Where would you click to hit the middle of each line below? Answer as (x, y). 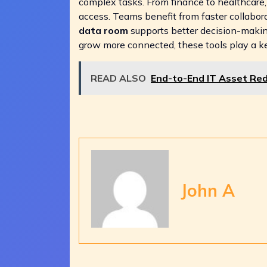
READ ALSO (118, 78)
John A (208, 191)
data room (103, 30)
